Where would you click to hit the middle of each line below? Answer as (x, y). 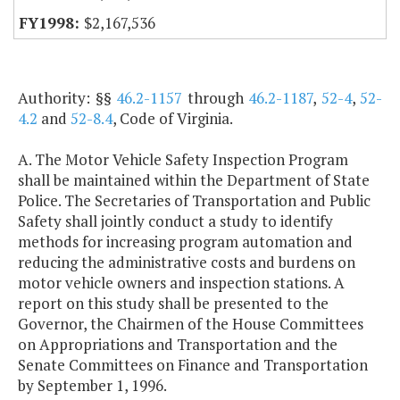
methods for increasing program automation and (185, 242)
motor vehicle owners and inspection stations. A (181, 283)
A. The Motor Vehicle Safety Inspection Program (183, 160)
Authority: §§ (67, 98)
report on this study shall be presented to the (173, 304)
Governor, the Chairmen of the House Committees (191, 324)
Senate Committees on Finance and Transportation (193, 365)
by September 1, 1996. (92, 386)
